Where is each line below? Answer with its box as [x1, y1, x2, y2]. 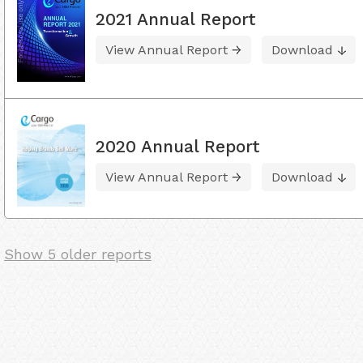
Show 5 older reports [4, 245, 152, 263]
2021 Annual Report [96, 8, 256, 29]
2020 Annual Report [96, 135, 260, 156]
